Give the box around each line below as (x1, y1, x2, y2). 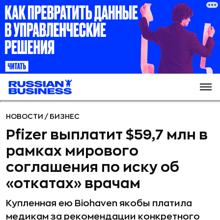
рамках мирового (6, 144, 138, 158)
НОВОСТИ (6, 113, 45, 120)
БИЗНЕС (50, 113, 80, 120)
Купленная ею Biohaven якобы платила (6, 199, 192, 208)
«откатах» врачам (6, 177, 140, 191)
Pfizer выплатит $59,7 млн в (6, 128, 208, 142)
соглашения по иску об (6, 161, 179, 174)
